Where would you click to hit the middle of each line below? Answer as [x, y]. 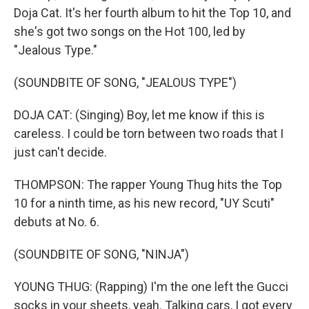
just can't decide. [60, 152]
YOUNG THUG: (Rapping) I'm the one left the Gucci [151, 287]
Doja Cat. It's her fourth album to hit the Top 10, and [152, 13]
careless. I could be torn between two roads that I [149, 133]
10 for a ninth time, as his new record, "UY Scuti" [144, 203]
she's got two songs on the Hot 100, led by [130, 31]
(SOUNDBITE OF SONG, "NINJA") [101, 254]
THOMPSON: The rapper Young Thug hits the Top [148, 185]
